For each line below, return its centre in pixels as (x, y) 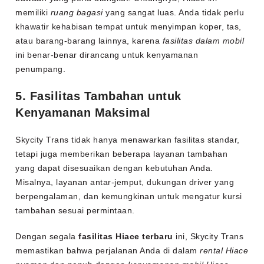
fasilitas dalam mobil (203, 41)
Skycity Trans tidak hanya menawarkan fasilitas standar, (128, 140)
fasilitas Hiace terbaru (126, 237)
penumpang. (41, 69)
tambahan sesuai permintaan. (75, 211)
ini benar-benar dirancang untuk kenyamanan (107, 55)
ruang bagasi (77, 13)
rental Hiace (224, 251)
